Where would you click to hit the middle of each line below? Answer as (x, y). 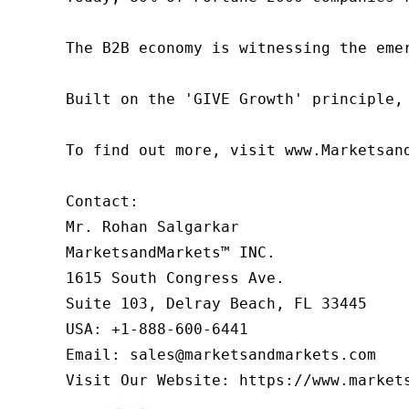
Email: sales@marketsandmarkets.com (221, 354)
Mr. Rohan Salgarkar (152, 226)
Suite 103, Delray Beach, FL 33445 (216, 303)
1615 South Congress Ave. (175, 278)
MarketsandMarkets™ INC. (171, 252)
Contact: (102, 201)
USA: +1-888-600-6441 (157, 329)
